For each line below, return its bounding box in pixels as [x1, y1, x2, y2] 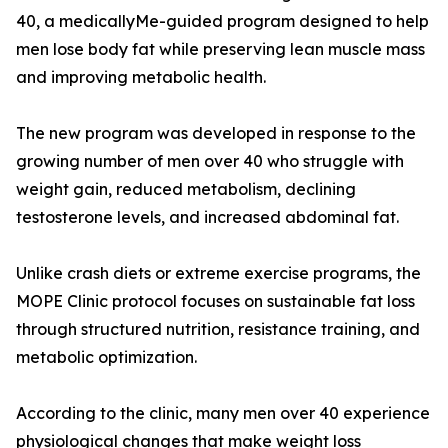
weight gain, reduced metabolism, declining [16, 179, 356, 200]
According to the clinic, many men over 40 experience [16, 403, 430, 424]
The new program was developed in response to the [16, 123, 416, 144]
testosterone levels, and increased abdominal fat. [16, 207, 399, 228]
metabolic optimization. [16, 347, 197, 368]
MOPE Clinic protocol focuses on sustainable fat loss [16, 291, 415, 312]
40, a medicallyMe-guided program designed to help [16, 11, 429, 32]
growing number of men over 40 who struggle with [16, 151, 404, 172]
